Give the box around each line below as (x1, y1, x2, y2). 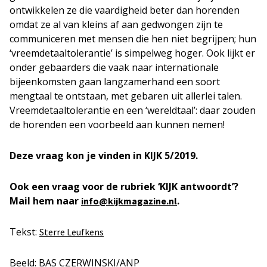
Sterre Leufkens (39, 225, 104, 238)
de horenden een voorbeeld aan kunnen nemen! (10, 117, 225, 131)
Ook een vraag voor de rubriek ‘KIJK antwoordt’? (10, 179, 238, 193)
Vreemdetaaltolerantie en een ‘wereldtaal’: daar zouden (10, 103, 256, 117)
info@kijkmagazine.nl (81, 194, 177, 207)
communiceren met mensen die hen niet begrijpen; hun (10, 32, 256, 45)
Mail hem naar (10, 194, 81, 207)
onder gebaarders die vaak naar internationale (10, 60, 219, 74)
